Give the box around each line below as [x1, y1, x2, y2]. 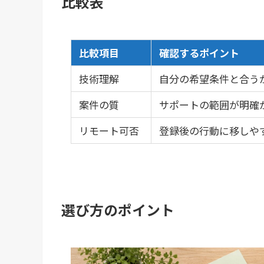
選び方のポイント [61, 199, 174, 220]
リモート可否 [78, 123, 139, 138]
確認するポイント [159, 45, 239, 60]
